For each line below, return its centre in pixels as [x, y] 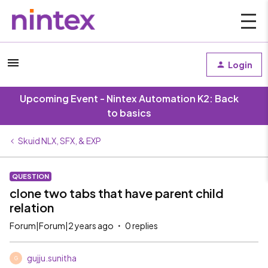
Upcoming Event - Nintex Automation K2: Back [129, 98]
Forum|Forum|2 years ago [62, 226]
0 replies [141, 226]
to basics [129, 113]
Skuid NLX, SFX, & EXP [60, 141]
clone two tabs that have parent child [117, 193]
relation [32, 207]
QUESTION [31, 176]
